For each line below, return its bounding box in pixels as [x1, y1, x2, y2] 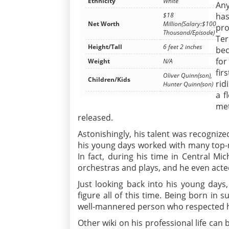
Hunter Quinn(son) [163, 79, 213, 88]
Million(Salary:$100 [163, 19, 216, 28]
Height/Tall [88, 42, 122, 51]
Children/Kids [88, 75, 130, 84]
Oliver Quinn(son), [163, 71, 212, 80]
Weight [88, 56, 110, 65]
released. [78, 112, 113, 123]
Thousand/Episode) [163, 28, 215, 37]
